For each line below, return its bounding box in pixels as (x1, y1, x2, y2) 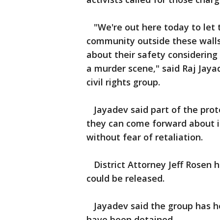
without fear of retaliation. (86, 131, 203, 143)
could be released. (86, 172, 165, 184)
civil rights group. (86, 76, 160, 88)
